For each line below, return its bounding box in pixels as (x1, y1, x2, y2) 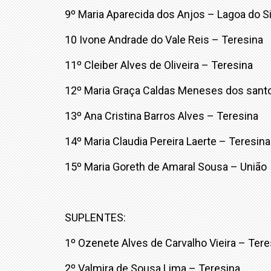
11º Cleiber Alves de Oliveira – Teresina (65, 59, 253, 72)
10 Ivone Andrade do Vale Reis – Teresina (65, 33, 263, 47)
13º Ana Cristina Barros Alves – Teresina (65, 109, 258, 123)
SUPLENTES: (65, 211, 126, 224)
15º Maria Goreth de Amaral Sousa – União (65, 160, 267, 174)
